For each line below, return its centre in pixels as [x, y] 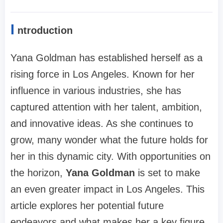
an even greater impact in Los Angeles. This [108, 189]
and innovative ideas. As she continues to [102, 124]
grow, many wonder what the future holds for [109, 140]
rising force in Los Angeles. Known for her [103, 74]
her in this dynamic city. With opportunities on [111, 157]
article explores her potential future [87, 206]
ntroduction [45, 31]
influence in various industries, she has [96, 91]
